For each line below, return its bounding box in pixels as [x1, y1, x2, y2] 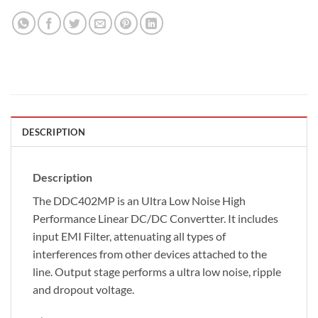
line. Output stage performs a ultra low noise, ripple [33, 264, 281, 278]
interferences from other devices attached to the [33, 246, 267, 261]
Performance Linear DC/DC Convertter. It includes [33, 211, 278, 225]
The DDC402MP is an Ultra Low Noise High [33, 193, 246, 207]
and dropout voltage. [33, 282, 134, 296]
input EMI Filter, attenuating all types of [33, 229, 226, 243]
